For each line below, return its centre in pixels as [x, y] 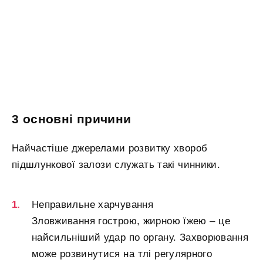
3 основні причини [72, 119]
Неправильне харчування [92, 205]
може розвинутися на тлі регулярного [122, 254]
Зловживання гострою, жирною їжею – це [131, 221]
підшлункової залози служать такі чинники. [116, 164]
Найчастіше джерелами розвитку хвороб [110, 148]
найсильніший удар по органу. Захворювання [140, 238]
